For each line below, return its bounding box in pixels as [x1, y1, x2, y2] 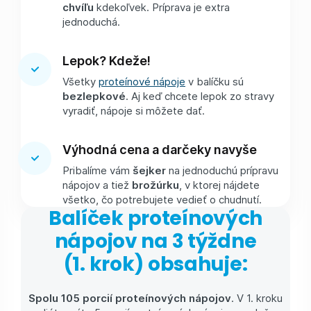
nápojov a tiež [62, 177, 132, 192]
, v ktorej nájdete [179, 177, 260, 192]
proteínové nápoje [99, 74, 185, 88]
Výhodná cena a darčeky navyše [62, 140, 262, 158]
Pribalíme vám [62, 162, 133, 177]
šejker [133, 162, 169, 177]
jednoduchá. [62, 14, 128, 28]
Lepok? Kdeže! [62, 51, 156, 69]
